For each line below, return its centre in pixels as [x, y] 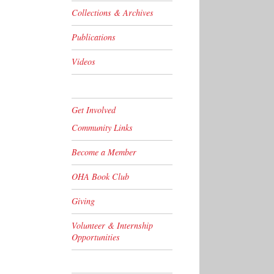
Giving [83, 201]
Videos [83, 62]
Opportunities [96, 237]
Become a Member [104, 152]
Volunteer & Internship [112, 225]
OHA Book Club [100, 176]
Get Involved [94, 109]
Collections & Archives [113, 13]
